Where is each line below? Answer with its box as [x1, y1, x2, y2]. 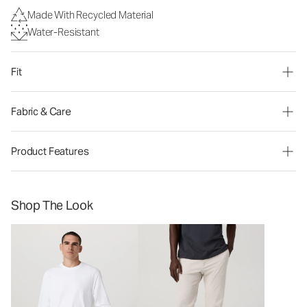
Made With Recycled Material [27, 8, 153, 21]
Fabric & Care [11, 105, 72, 118]
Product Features [11, 145, 89, 158]
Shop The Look [11, 197, 93, 213]
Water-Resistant [27, 25, 99, 38]
